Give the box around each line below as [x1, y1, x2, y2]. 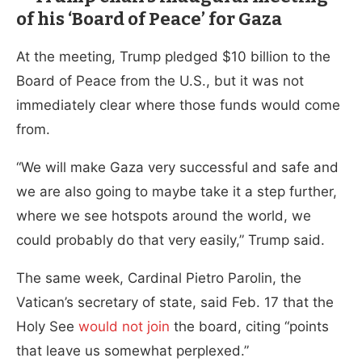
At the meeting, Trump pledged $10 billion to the [16, 48, 330, 65]
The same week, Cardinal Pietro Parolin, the [16, 269, 301, 286]
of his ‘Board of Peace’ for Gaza [16, 7, 282, 30]
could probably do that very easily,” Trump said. [16, 231, 325, 248]
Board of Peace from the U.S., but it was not [16, 72, 304, 89]
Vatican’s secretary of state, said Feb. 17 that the [16, 293, 334, 310]
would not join [78, 318, 170, 335]
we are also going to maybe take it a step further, [16, 183, 337, 200]
